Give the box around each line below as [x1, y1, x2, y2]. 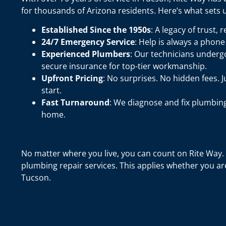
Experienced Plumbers [41, 48, 130, 60]
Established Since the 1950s [41, 24, 151, 36]
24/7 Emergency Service [41, 36, 135, 48]
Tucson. [21, 172, 51, 184]
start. [41, 85, 62, 96]
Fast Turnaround [41, 97, 109, 108]
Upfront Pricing [41, 73, 103, 84]
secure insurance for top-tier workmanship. [41, 61, 207, 72]
